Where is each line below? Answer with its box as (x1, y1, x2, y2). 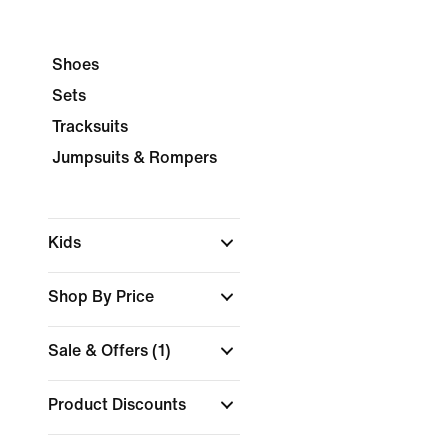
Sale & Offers (48, 342, 152, 359)
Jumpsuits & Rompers (52, 149, 217, 166)
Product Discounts (48, 396, 190, 413)
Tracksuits (52, 118, 128, 135)
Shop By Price (48, 288, 158, 305)
